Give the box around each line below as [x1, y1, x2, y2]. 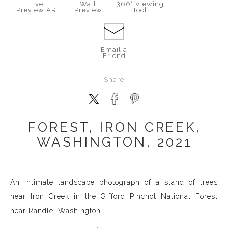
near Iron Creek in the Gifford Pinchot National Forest [10, 192, 218, 201]
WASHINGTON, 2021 [37, 134, 192, 150]
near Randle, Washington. [10, 207, 103, 215]
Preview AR [16, 6, 56, 14]
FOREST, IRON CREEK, [27, 120, 202, 135]
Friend [102, 52, 126, 60]
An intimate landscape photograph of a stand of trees [10, 178, 218, 187]
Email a [101, 46, 127, 54]
